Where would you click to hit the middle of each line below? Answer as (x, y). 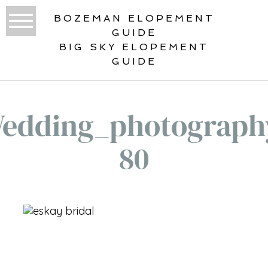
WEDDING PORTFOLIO (99, 261)
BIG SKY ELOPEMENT (134, 47)
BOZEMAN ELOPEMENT (134, 18)
